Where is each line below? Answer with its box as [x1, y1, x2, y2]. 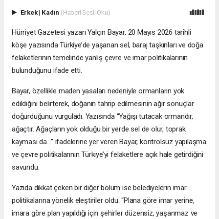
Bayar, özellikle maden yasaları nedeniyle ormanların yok [12, 86, 185, 95]
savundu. [12, 162, 40, 172]
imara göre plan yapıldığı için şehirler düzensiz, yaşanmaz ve [12, 208, 198, 218]
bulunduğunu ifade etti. [12, 66, 82, 75]
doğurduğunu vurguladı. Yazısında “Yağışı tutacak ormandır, [12, 111, 193, 121]
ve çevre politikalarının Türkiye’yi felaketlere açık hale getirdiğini [12, 150, 203, 159]
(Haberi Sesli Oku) [60, 8, 110, 16]
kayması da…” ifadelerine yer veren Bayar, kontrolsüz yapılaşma [12, 137, 207, 146]
